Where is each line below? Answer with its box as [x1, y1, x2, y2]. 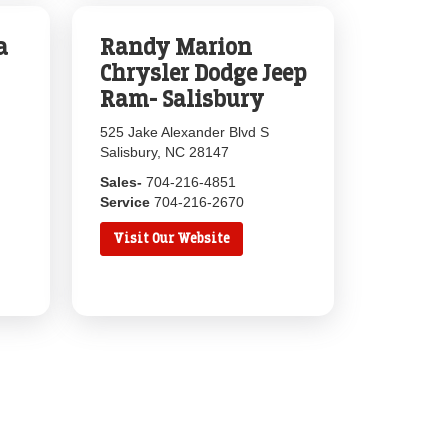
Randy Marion [100, 34, 253, 60]
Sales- [100, 174, 147, 190]
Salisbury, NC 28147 [100, 144, 230, 160]
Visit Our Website [113, 231, 231, 246]
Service [100, 194, 155, 210]
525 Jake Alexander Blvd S [100, 124, 270, 140]
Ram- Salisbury [100, 86, 265, 112]
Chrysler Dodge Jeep [100, 60, 307, 86]
